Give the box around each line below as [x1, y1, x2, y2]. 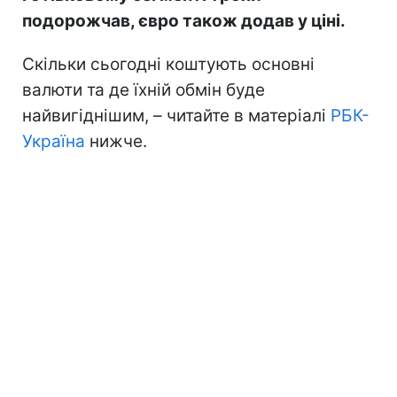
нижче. [85, 130, 147, 152]
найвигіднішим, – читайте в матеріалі [22, 105, 331, 126]
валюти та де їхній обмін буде [22, 79, 265, 100]
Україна [22, 130, 85, 152]
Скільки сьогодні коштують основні [22, 53, 315, 74]
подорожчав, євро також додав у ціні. [22, 10, 346, 31]
